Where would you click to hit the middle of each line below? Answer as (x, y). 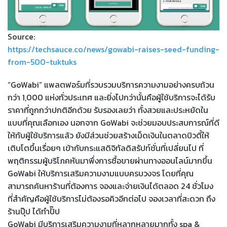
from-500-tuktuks (42, 62)
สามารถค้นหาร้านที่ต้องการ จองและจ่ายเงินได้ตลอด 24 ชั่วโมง (110, 186)
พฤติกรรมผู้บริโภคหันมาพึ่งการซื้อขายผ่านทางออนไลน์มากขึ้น (110, 161)
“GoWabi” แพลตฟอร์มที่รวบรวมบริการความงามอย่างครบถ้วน (111, 85)
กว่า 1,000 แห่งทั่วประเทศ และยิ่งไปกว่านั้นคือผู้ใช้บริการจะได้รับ (111, 98)
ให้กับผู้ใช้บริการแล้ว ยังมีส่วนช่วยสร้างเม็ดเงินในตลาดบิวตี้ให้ (108, 136)
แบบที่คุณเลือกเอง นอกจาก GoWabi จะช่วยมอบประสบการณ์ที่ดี (113, 123)
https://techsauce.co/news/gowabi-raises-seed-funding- (113, 49)
